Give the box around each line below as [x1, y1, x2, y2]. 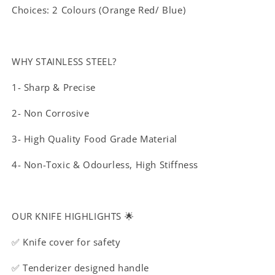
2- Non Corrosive [12, 107, 90, 120]
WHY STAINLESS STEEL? [12, 55, 117, 68]
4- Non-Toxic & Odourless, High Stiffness [12, 158, 198, 171]
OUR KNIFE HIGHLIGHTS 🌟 [12, 210, 134, 223]
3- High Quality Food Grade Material [12, 133, 177, 145]
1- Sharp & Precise [12, 81, 96, 94]
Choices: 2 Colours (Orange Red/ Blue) [12, 4, 186, 17]
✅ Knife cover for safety [12, 236, 121, 249]
